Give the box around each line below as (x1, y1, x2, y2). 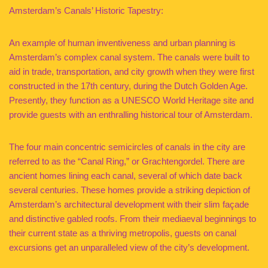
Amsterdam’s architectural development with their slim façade (9, 199, 249, 209)
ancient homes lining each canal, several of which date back (9, 170, 242, 181)
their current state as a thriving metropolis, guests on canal (9, 228, 236, 238)
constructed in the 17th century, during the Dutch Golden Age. (9, 81, 248, 91)
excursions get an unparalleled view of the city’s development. (9, 242, 249, 252)
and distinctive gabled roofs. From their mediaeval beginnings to (9, 214, 256, 224)
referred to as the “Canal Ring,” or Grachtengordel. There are (9, 156, 245, 166)
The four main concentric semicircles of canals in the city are (9, 142, 245, 152)
